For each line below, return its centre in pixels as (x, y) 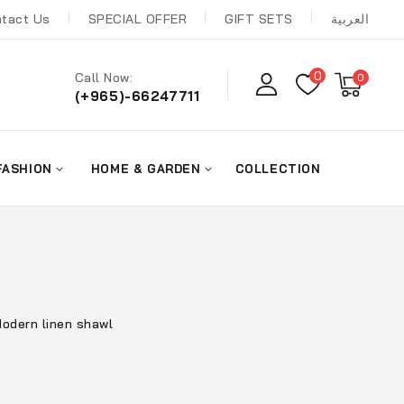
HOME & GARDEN (146, 168)
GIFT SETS (259, 19)
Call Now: (104, 78)
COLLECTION (278, 168)
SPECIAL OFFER (138, 19)
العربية (350, 19)
